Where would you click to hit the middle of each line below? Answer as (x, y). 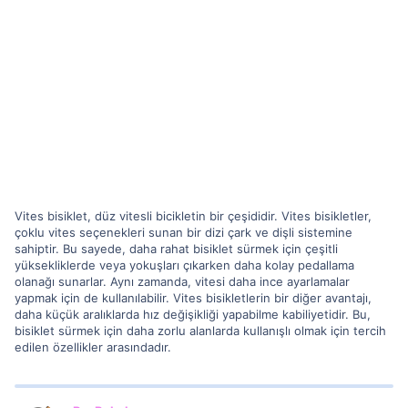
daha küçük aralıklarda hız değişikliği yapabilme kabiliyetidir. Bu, (193, 314)
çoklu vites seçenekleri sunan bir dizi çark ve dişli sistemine (184, 232)
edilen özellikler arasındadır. (93, 347)
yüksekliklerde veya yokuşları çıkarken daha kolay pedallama (184, 265)
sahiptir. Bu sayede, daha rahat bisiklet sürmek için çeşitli (176, 248)
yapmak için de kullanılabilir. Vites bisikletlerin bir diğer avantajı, (193, 297)
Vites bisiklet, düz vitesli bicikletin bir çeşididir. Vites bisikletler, (193, 215)
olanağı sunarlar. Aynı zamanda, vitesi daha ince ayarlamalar (182, 281)
